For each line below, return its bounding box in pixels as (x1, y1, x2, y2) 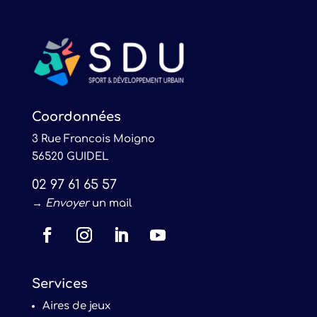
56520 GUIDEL (31, 151, 109, 163)
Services (31, 277, 88, 292)
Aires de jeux (42, 300, 110, 313)
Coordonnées (31, 110, 121, 125)
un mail (88, 197, 132, 210)
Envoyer (45, 197, 89, 210)
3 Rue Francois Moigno (31, 133, 155, 146)
